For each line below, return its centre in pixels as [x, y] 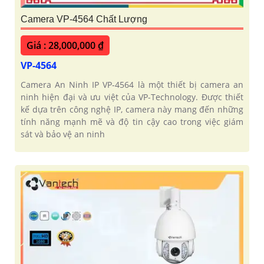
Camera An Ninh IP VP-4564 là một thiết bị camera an [132, 85]
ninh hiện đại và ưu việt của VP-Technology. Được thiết [132, 97]
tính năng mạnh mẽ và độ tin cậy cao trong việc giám [132, 122]
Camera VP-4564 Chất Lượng [84, 19]
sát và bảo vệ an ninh [63, 134]
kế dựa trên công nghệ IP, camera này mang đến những [132, 110]
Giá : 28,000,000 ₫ [65, 46]
